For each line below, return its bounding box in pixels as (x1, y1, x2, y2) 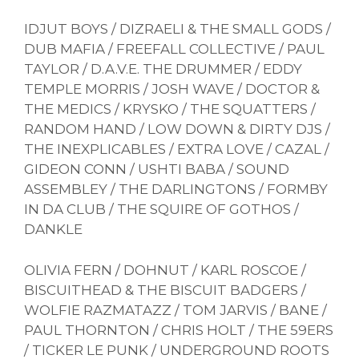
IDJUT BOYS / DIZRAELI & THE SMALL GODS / (24, 21, 331, 38)
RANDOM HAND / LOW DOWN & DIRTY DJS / (24, 121, 330, 138)
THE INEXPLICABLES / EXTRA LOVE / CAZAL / (24, 141, 329, 158)
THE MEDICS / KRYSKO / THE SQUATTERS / (24, 101, 316, 118)
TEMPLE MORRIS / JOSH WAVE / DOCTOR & (24, 81, 320, 98)
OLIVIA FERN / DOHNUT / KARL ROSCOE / (24, 261, 306, 278)
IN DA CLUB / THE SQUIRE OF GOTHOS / (24, 201, 299, 218)
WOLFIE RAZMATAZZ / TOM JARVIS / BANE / (24, 301, 327, 318)
